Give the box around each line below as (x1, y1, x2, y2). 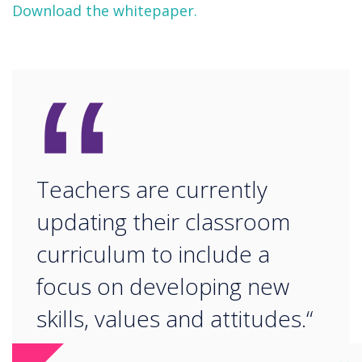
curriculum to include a (36, 238, 270, 270)
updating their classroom (36, 206, 290, 238)
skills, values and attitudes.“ (36, 303, 313, 335)
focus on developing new (36, 271, 289, 302)
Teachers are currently (36, 174, 267, 205)
